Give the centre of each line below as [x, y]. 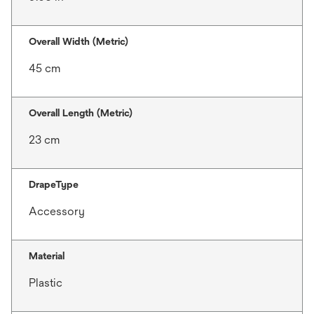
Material [47, 255]
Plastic [46, 282]
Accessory [57, 211]
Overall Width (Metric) [78, 41]
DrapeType [54, 184]
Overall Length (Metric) [81, 112]
